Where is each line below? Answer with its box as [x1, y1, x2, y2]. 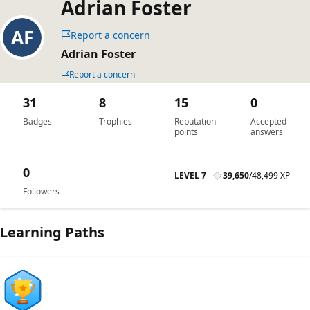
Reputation [174, 116, 216, 127]
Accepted [250, 116, 286, 127]
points [174, 126, 198, 138]
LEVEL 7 [174, 170, 206, 181]
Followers [23, 185, 60, 197]
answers [250, 126, 283, 138]
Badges [23, 116, 52, 127]
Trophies [98, 116, 132, 127]
